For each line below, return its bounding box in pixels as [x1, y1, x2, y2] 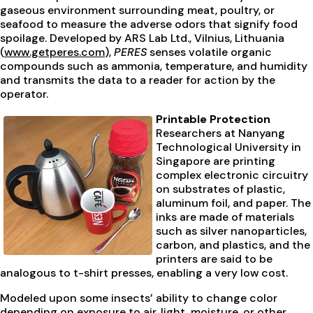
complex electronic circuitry [156, 168, 308, 183]
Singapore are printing [156, 154, 275, 169]
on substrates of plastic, [156, 182, 285, 197]
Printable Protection [156, 112, 270, 127]
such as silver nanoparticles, [156, 224, 307, 239]
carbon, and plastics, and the [156, 238, 310, 253]
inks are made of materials [156, 210, 294, 225]
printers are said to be [156, 252, 272, 267]
